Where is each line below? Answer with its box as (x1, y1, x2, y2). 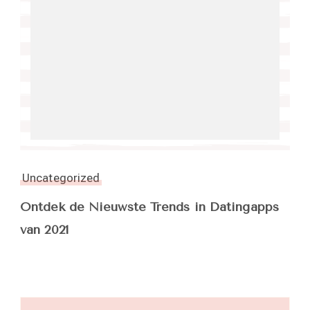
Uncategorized (22, 170, 100, 185)
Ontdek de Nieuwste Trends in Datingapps (20, 199, 279, 215)
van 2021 (20, 221, 69, 237)
